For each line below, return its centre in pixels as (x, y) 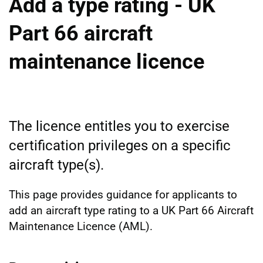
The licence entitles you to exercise (119, 126)
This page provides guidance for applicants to (123, 194)
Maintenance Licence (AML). (81, 226)
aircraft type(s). (56, 165)
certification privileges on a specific (120, 145)
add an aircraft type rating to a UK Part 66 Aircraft (131, 210)
